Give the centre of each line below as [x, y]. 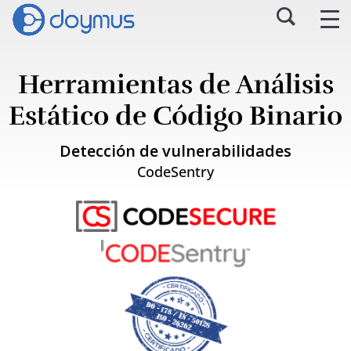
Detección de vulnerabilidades [175, 151]
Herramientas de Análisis [175, 85]
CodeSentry [175, 172]
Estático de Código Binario [175, 116]
